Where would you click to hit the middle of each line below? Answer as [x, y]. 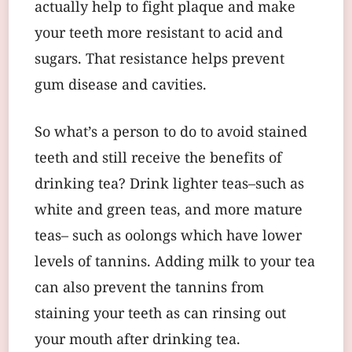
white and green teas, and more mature [169, 211]
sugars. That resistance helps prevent [159, 60]
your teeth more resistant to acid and [159, 34]
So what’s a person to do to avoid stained [171, 133]
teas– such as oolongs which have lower [168, 236]
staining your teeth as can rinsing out [160, 314]
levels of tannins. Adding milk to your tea [175, 262]
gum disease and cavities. [121, 86]
